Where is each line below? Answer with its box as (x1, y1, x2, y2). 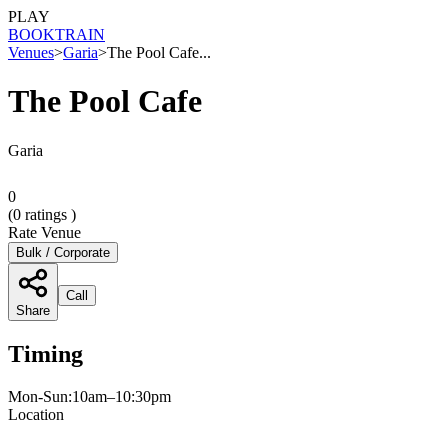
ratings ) (21, 205, 76, 223)
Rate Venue (8, 223, 81, 241)
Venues (8, 44, 54, 61)
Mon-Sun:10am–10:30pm (8, 387, 171, 405)
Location (8, 405, 64, 423)
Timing (8, 340, 83, 367)
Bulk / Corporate (16, 244, 110, 260)
